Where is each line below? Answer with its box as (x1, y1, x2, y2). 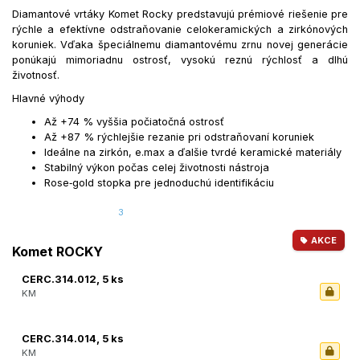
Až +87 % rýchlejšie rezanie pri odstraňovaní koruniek (44, 131, 314, 144)
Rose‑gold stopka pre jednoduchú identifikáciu (44, 177, 274, 190)
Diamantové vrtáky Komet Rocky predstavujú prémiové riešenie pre (12, 8, 348, 21)
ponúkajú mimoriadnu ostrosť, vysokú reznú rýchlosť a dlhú (12, 54, 348, 67)
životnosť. (12, 69, 59, 82)
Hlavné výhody (12, 92, 84, 105)
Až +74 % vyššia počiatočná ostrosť (44, 116, 224, 129)
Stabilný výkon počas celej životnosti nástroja (44, 162, 269, 174)
